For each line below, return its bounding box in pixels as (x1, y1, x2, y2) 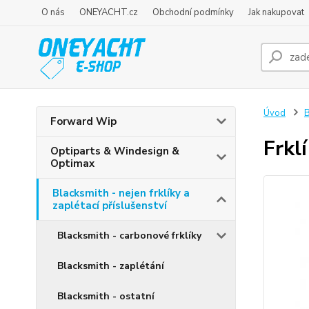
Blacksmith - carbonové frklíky (57, 229, 201, 242)
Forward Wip (50, 114, 117, 128)
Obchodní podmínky (152, 6, 234, 19)
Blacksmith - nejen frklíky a (52, 186, 190, 200)
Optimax (50, 157, 94, 170)
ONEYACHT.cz (79, 6, 138, 19)
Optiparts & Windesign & (50, 144, 179, 158)
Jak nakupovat (248, 6, 304, 19)
